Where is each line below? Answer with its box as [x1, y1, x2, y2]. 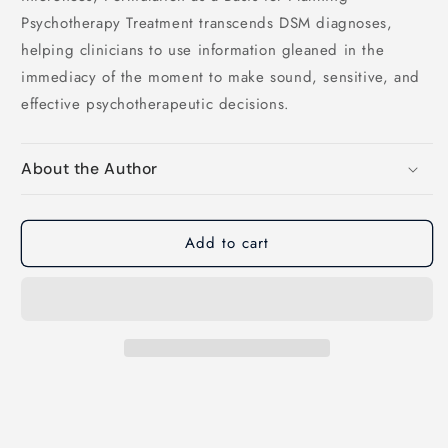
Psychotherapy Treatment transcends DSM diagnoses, [21, 11, 393, 34]
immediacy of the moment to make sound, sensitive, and [21, 65, 420, 88]
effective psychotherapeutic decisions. [21, 92, 290, 115]
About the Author [21, 157, 159, 179]
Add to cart [185, 232, 269, 255]
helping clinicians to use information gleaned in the [21, 38, 385, 61]
